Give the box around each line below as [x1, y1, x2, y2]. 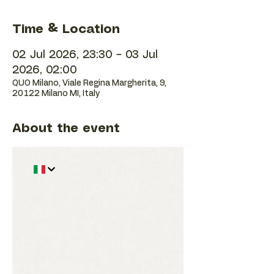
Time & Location [12, 24, 120, 35]
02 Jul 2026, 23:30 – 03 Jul [12, 50, 158, 61]
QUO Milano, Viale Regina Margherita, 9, [12, 79, 166, 87]
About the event [12, 123, 120, 135]
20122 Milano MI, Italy [12, 89, 100, 98]
